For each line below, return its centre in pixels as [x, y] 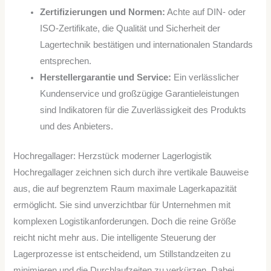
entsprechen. [66, 61]
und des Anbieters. [77, 126]
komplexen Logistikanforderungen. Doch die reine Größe [125, 221]
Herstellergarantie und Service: [106, 77]
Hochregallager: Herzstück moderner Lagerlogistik [113, 156]
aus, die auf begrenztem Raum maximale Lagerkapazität [125, 188]
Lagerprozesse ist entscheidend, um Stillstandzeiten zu [122, 254]
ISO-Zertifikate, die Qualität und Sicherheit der [130, 28]
